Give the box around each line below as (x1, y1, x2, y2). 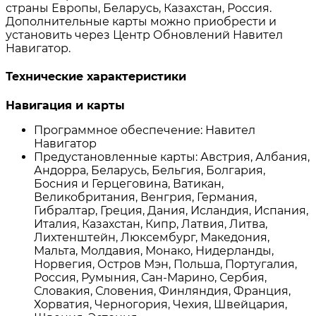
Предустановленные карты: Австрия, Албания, (34, 150, 310, 164)
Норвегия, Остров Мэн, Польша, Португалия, (34, 257, 297, 271)
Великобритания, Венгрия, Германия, (34, 190, 257, 204)
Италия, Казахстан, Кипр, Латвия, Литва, (34, 217, 267, 231)
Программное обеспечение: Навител (34, 123, 255, 137)
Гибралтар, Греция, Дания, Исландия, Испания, (34, 203, 308, 217)
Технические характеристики (6, 70, 186, 84)
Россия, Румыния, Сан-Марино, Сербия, (34, 270, 267, 284)
